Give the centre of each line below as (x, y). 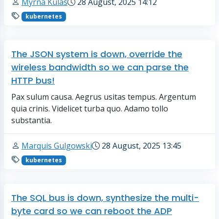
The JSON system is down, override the (97, 54)
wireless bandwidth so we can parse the (100, 67)
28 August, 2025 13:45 (141, 146)
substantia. (32, 120)
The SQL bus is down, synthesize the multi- (105, 198)
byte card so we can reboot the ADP (92, 211)
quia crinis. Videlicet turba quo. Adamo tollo (90, 109)
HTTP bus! (33, 81)
